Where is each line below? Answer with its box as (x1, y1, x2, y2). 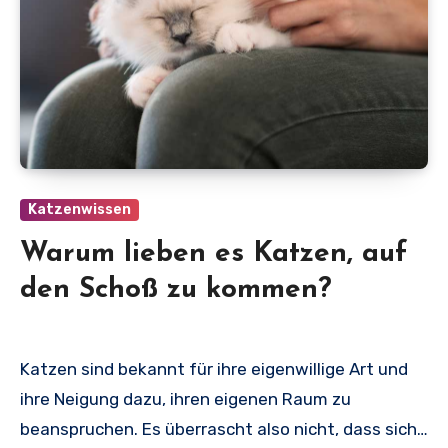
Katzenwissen (28, 201, 131, 219)
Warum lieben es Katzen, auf (20, 240, 407, 269)
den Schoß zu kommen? (20, 276, 332, 305)
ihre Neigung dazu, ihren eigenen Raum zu (20, 389, 351, 410)
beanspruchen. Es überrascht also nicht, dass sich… (20, 419, 428, 440)
